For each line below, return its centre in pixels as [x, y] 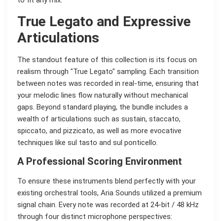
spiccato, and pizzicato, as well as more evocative [99, 130]
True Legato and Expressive [104, 21]
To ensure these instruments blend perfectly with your [107, 181]
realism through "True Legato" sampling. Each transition [108, 71]
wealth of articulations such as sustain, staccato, [99, 119]
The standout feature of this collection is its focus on [107, 59]
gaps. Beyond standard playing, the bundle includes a [103, 107]
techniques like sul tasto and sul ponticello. [88, 142]
